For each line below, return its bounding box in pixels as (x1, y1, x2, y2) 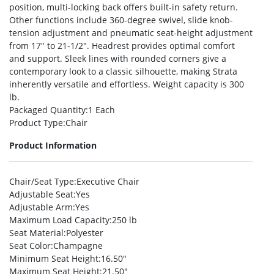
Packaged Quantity (9, 104, 86, 116)
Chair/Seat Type (9, 176, 74, 187)
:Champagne (51, 240, 103, 251)
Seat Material (9, 227, 64, 239)
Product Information (9, 139, 97, 151)
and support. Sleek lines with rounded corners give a (9, 53, 226, 64)
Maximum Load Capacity (9, 214, 109, 226)
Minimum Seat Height (9, 253, 98, 264)
